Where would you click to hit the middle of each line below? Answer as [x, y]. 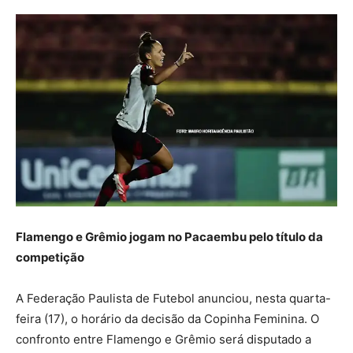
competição [50, 257]
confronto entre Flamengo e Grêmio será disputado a [163, 339]
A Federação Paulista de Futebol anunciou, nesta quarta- [173, 298]
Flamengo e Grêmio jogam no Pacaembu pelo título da [169, 236]
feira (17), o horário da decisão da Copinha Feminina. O [167, 318]
